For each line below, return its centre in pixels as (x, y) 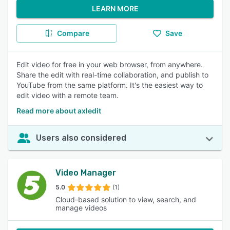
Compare (73, 33)
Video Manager (86, 173)
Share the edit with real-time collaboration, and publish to (112, 75)
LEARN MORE (115, 8)
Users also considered (81, 138)
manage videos (81, 208)
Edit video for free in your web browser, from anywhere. (110, 64)
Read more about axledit (59, 111)
